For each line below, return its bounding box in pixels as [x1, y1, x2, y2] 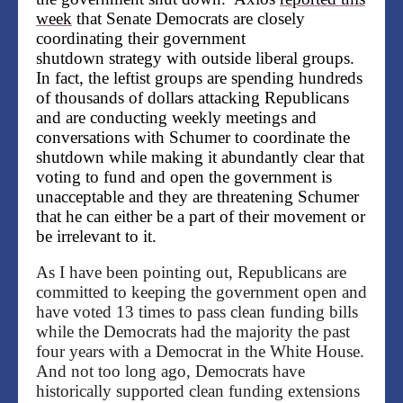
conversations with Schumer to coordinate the [36, 128, 350, 148]
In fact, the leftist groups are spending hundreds [36, 68, 363, 88]
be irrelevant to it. [36, 227, 157, 246]
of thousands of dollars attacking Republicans [36, 88, 349, 108]
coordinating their [36, 29, 163, 49]
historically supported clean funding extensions [36, 381, 360, 401]
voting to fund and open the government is [36, 167, 332, 187]
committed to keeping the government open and [36, 282, 367, 302]
